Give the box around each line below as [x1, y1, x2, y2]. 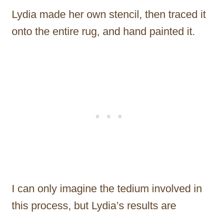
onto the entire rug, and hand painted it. [12, 25, 195, 37]
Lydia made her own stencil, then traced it [12, 8, 206, 20]
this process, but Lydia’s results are [12, 199, 176, 212]
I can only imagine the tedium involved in [12, 182, 202, 195]
